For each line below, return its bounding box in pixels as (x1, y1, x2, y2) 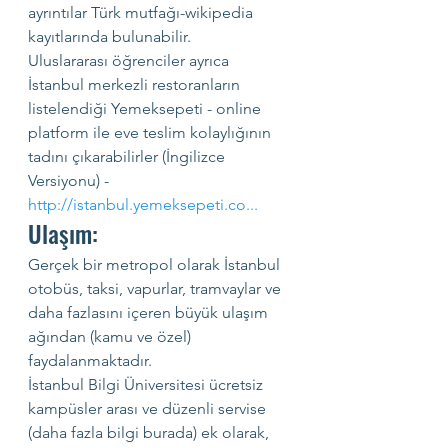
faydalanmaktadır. (28, 351, 152, 370)
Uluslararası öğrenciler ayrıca (28, 51, 233, 70)
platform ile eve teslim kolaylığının (28, 123, 275, 142)
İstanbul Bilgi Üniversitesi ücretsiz (28, 375, 267, 394)
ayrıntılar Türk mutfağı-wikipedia (28, 3, 257, 22)
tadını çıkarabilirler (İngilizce (28, 147, 229, 166)
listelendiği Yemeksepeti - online (28, 99, 265, 118)
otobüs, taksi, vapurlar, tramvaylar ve (28, 279, 285, 298)
